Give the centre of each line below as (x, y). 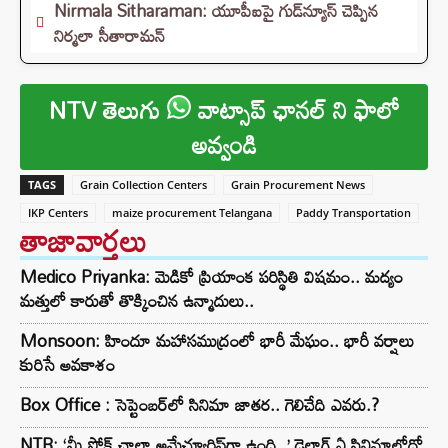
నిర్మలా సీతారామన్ (109, 36)
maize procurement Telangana (192, 213)
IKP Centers (58, 213)
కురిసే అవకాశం (67, 365)
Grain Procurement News (298, 185)
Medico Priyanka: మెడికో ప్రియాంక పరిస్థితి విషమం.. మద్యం (211, 277)
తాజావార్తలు (83, 241)
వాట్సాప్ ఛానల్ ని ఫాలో (295, 110)
